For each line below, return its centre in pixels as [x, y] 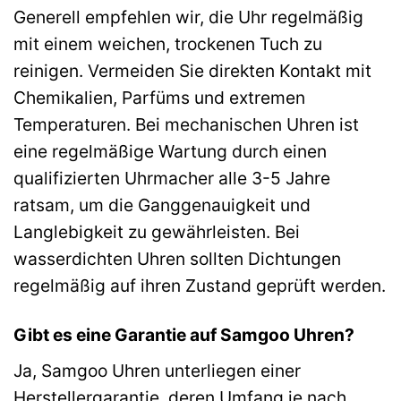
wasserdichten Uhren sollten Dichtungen [177, 259]
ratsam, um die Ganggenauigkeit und [162, 205]
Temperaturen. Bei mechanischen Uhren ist [186, 125]
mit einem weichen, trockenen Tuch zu [168, 44]
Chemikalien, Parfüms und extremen [159, 98]
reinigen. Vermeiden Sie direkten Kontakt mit [192, 71]
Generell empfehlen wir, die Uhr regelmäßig [188, 17]
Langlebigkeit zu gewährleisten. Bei [157, 232]
